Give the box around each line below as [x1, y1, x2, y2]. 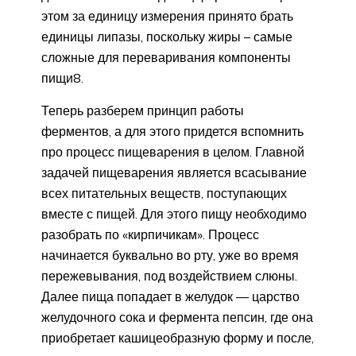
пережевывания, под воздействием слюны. [41, 267, 297, 284]
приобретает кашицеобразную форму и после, [41, 329, 314, 346]
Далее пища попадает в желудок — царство [41, 288, 300, 304]
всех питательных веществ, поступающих [41, 184, 287, 201]
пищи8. [41, 69, 83, 86]
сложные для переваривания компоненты [41, 48, 291, 65]
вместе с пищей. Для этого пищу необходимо [41, 205, 307, 222]
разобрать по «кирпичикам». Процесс [41, 226, 259, 242]
